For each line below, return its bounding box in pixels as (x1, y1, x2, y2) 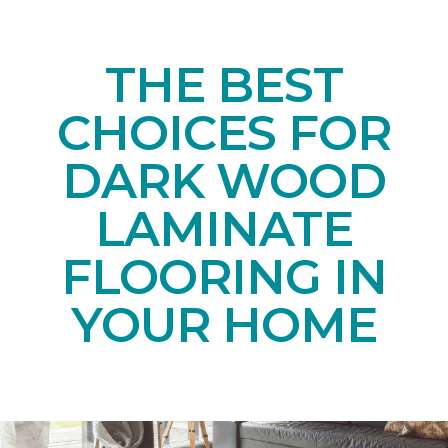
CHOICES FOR (56, 103, 392, 162)
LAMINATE (94, 199, 354, 258)
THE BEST (104, 55, 344, 114)
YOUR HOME (70, 295, 378, 354)
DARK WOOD (61, 151, 387, 210)
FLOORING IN (60, 247, 388, 306)
